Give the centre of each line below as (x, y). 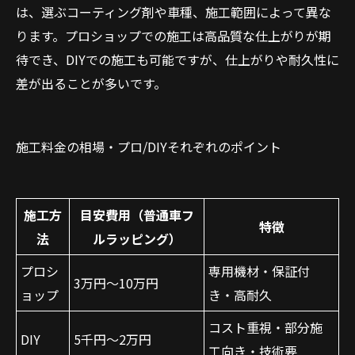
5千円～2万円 (113, 339)
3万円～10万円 (116, 283)
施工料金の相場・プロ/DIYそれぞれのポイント (149, 147)
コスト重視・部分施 (265, 327)
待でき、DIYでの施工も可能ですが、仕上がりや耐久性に (177, 59)
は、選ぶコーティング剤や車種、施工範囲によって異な (174, 12)
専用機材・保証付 (259, 271)
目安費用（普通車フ (137, 215)
